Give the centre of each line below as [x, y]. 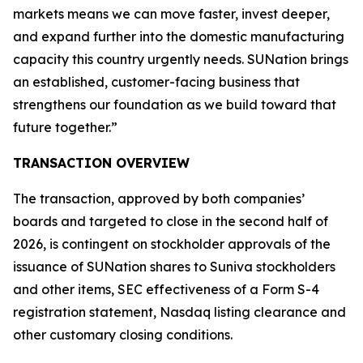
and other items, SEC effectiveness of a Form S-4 [166, 289]
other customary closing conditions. [123, 335]
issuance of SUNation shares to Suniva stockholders [174, 267]
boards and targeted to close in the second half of [171, 221]
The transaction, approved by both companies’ [159, 199]
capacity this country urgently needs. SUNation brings [181, 59]
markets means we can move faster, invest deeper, [171, 14]
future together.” [65, 127]
